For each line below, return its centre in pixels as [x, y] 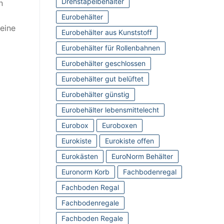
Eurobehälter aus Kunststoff [107, 32]
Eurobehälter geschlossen [103, 63]
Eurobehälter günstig [95, 94]
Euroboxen [119, 125]
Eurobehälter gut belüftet [102, 79]
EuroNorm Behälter [142, 156]
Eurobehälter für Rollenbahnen [111, 48]
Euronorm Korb [85, 172]
